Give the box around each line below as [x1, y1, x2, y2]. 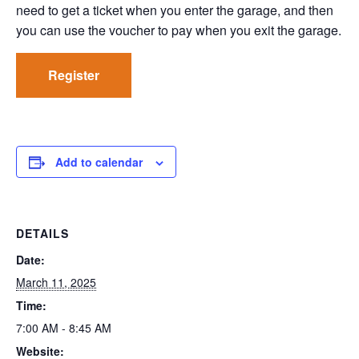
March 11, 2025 [16, 273, 96, 290]
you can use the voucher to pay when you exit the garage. [16, 20, 341, 39]
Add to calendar [55, 153, 143, 170]
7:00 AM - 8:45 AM [16, 319, 111, 336]
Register [48, 65, 99, 84]
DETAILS [16, 224, 69, 241]
